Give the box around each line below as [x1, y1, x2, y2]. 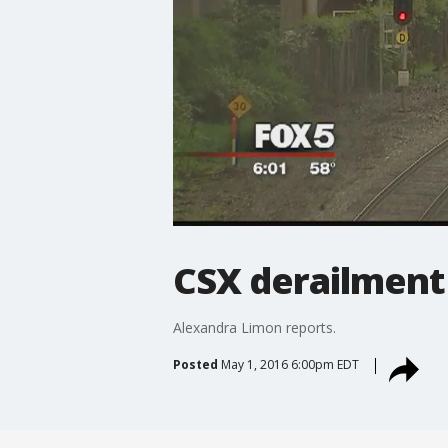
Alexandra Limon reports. [172, 317, 336, 337]
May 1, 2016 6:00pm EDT [220, 355, 359, 373]
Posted [172, 355, 218, 373]
